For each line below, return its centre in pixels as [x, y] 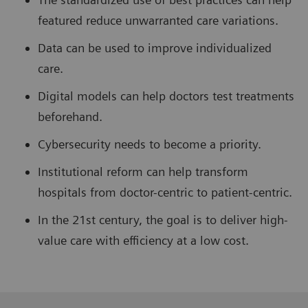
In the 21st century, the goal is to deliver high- [163, 219]
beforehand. [70, 116]
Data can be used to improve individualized [155, 47]
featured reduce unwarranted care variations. [158, 20]
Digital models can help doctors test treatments [166, 96]
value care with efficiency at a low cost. [143, 240]
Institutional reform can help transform [143, 171]
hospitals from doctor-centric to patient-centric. [165, 192]
